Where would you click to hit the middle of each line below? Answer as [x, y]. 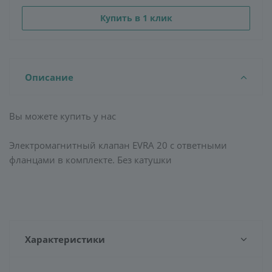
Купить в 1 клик [136, 18]
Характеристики [65, 239]
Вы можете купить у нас [63, 116]
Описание [49, 77]
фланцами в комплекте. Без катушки [90, 160]
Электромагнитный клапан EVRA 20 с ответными [118, 145]
